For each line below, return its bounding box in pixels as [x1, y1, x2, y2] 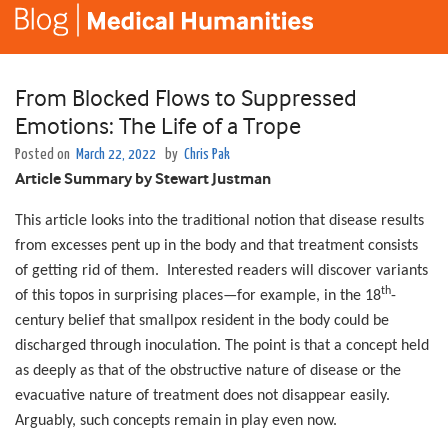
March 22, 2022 [76, 147, 156, 163]
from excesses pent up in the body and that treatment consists [15, 238, 418, 255]
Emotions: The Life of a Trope [15, 112, 301, 141]
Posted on [15, 147, 73, 163]
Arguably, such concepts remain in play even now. [15, 413, 337, 430]
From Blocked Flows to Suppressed [15, 84, 357, 113]
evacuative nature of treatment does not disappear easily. [15, 388, 394, 405]
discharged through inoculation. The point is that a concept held [15, 338, 429, 355]
